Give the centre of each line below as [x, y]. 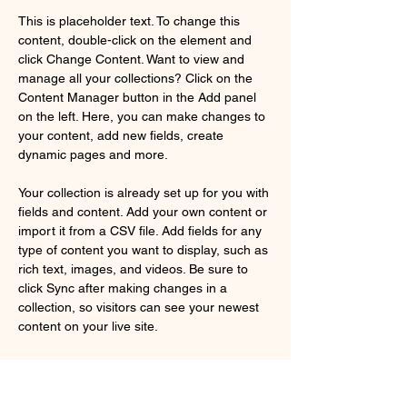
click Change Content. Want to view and [133, 59]
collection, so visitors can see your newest [140, 307]
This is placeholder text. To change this [131, 21]
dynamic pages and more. [93, 154]
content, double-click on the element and [137, 40]
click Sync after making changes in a [124, 288]
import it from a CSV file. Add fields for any [142, 231]
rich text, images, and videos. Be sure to [135, 269]
